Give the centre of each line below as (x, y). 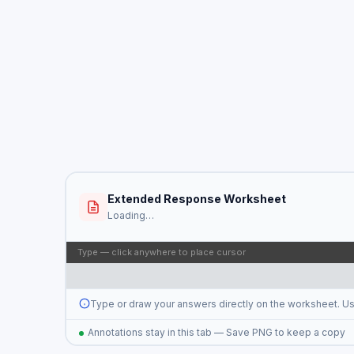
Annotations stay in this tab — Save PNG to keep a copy (216, 332)
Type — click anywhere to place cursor (161, 252)
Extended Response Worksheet (196, 199)
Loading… (130, 215)
